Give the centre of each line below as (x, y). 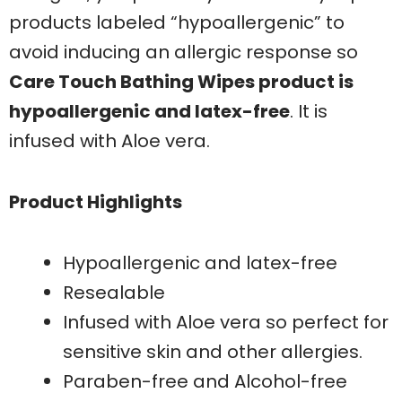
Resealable (114, 292)
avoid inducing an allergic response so (184, 52)
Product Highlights (96, 201)
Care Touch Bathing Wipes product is (181, 81)
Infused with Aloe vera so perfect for (226, 322)
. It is (309, 111)
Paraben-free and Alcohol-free (205, 381)
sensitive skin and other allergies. (213, 351)
